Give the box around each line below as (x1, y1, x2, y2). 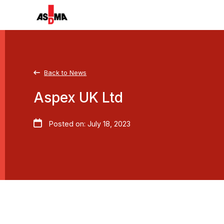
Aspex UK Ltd (33, 89, 123, 106)
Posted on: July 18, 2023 (47, 119, 131, 128)
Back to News (44, 69, 87, 76)
